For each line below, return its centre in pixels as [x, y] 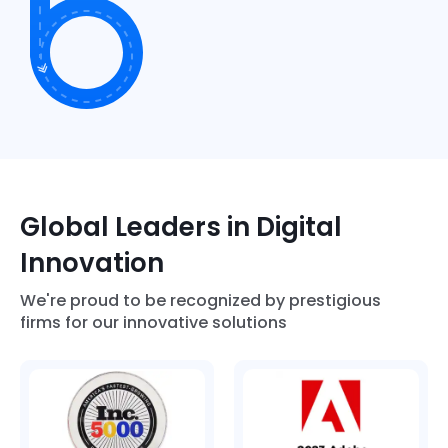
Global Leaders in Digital [181, 226]
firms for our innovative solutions [153, 323]
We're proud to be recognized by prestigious [200, 301]
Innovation [92, 262]
